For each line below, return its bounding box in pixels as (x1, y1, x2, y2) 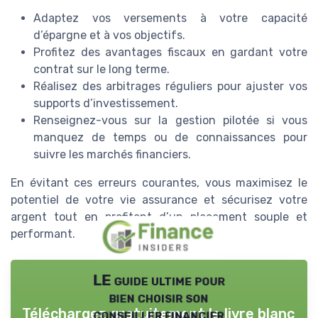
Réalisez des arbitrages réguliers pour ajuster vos (33, 79, 307, 93)
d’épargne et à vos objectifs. (33, 28, 185, 42)
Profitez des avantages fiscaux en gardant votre (33, 45, 307, 59)
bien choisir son (109, 288, 209, 306)
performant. (11, 226, 75, 241)
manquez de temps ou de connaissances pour (33, 130, 307, 144)
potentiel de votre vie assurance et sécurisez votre (11, 192, 307, 207)
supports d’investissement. (33, 96, 178, 110)
